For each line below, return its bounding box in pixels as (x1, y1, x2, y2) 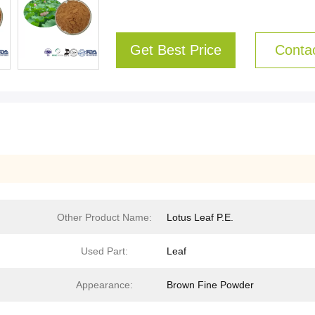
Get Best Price (130, 42, 221, 58)
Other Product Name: (56, 212, 152, 223)
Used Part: (80, 245, 128, 257)
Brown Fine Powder (167, 279, 254, 290)
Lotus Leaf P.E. (167, 212, 233, 223)
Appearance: (75, 279, 133, 290)
